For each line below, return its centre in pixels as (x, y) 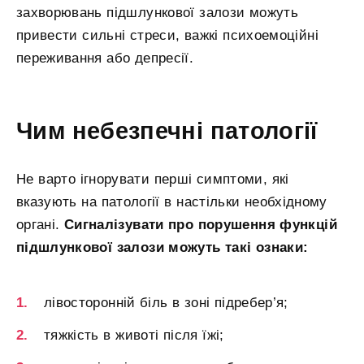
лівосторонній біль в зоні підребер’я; (166, 303)
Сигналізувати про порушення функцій (201, 224)
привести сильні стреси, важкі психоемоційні (167, 35)
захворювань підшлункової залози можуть (157, 12)
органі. (40, 224)
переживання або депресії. (105, 58)
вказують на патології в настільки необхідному (172, 201)
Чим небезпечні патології (167, 130)
